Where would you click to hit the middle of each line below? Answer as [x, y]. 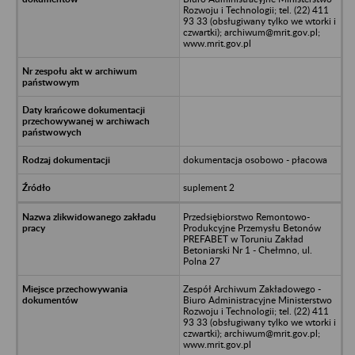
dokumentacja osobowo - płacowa [255, 159]
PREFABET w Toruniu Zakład [243, 239]
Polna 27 [201, 261]
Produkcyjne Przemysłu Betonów [252, 227]
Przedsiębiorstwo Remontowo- [246, 216]
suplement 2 [208, 187]
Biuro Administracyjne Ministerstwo [257, 300]
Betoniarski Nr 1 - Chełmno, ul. [247, 250]
